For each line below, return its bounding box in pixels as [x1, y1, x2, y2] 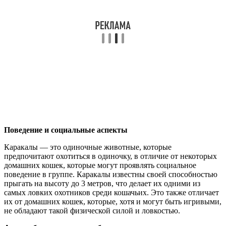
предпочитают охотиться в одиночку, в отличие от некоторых [4, 152, 217, 161]
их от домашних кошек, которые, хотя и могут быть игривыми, [4, 197, 221, 206]
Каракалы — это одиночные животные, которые [4, 143, 172, 152]
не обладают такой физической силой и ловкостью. [4, 206, 180, 215]
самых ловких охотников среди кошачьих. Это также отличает [4, 188, 219, 197]
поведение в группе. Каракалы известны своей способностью [4, 170, 217, 179]
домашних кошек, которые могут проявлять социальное [4, 161, 196, 170]
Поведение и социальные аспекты [4, 126, 128, 135]
